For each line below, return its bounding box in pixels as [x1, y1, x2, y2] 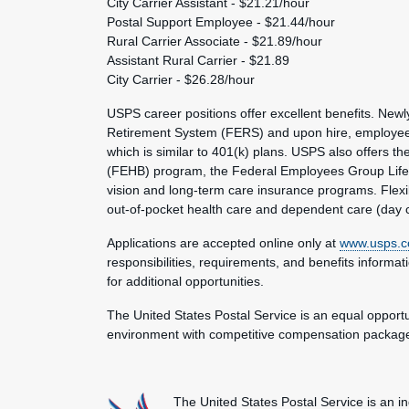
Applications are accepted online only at [107, 236, 340, 250]
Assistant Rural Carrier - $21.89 [107, 53, 289, 68]
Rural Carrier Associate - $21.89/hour [107, 34, 322, 48]
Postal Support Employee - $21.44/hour [107, 15, 335, 29]
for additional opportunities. [107, 274, 264, 288]
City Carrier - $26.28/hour [107, 72, 255, 87]
